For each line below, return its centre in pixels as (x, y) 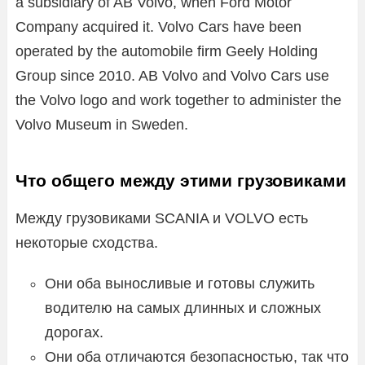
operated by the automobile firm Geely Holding (167, 51)
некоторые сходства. (87, 242)
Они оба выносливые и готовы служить (180, 283)
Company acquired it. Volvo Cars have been (158, 26)
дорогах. (74, 332)
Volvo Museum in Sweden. (102, 124)
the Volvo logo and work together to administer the (178, 100)
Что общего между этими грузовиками (181, 180)
